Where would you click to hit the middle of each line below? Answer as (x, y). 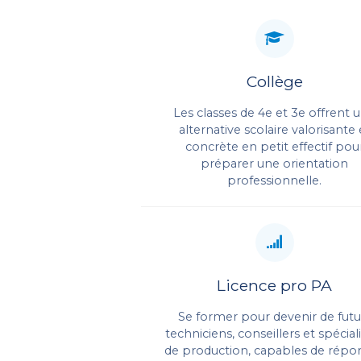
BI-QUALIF (190, 136)
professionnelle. (275, 180)
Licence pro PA (275, 285)
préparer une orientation (275, 163)
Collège (274, 81)
